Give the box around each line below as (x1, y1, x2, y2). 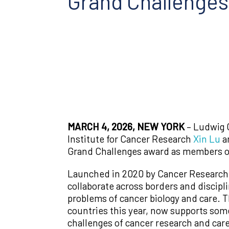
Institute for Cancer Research (67, 133, 193, 145)
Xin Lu (193, 133, 220, 145)
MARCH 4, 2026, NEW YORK (67, 121, 187, 132)
